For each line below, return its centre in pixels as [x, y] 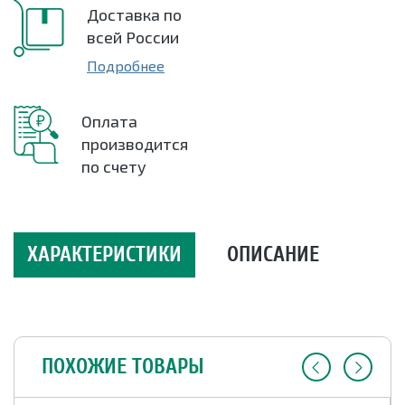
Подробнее [126, 66]
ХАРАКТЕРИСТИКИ [104, 254]
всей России [133, 37]
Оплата [109, 121]
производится [135, 144]
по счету [114, 166]
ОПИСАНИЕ [273, 254]
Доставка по [134, 14]
